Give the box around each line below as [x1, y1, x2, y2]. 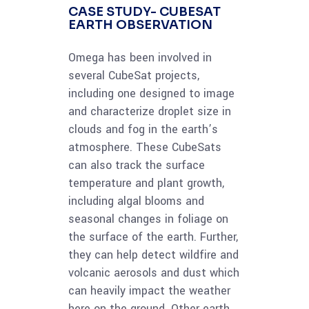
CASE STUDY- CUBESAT [68, 4, 221, 20]
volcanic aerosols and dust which [68, 265, 239, 281]
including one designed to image [68, 86, 235, 102]
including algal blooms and [68, 193, 204, 210]
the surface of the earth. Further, [68, 229, 238, 246]
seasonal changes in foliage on [68, 211, 228, 228]
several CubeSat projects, [68, 68, 199, 84]
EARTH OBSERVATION [68, 17, 212, 33]
